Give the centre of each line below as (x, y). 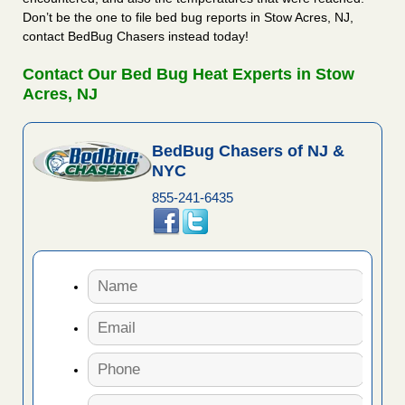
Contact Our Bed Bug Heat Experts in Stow (188, 75)
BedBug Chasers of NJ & (248, 151)
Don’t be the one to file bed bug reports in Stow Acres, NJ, (188, 18)
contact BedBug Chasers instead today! (136, 37)
